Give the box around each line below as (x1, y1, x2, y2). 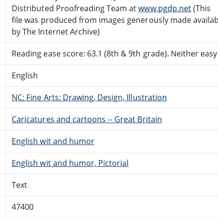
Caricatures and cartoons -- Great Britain (12, 113, 162, 125)
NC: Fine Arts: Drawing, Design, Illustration (12, 91, 167, 103)
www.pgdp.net (138, 2, 191, 14)
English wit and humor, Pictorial (12, 157, 129, 168)
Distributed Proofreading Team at (12, 2, 139, 14)
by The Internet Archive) (12, 26, 100, 37)
